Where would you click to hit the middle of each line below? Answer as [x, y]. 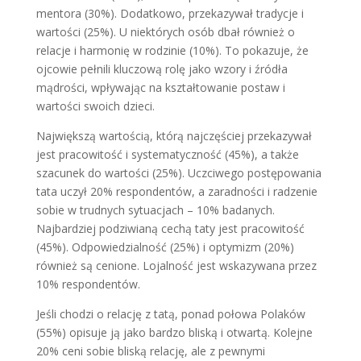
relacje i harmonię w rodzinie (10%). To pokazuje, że [172, 50]
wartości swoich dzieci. [95, 106]
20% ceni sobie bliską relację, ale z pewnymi [150, 351]
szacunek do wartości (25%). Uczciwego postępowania [178, 173]
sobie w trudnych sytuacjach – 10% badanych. [155, 210]
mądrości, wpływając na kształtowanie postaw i [160, 87]
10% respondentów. [88, 284]
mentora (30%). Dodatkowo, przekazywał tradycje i [170, 13]
